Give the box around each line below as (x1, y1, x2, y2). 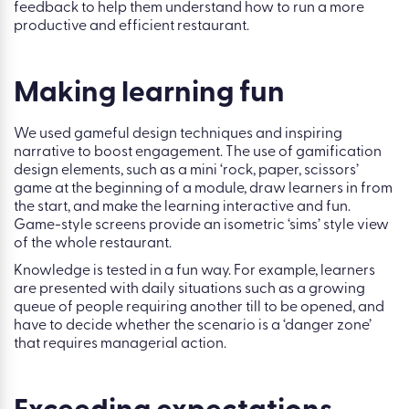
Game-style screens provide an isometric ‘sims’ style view (14, 218, 389, 234)
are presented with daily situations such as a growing (14, 282, 365, 298)
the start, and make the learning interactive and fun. (14, 200, 351, 215)
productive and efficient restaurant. (14, 19, 249, 35)
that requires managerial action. (14, 337, 226, 352)
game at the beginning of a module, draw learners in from (14, 182, 393, 197)
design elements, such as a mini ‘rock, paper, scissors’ (14, 163, 359, 179)
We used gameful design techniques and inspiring (14, 127, 342, 142)
